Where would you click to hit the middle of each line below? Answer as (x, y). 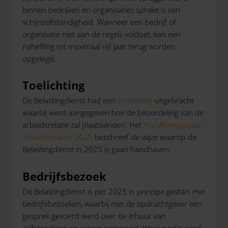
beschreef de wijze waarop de (145, 137)
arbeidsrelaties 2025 (58, 137)
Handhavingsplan (173, 125)
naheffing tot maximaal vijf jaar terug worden (99, 46)
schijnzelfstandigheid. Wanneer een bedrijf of (99, 22)
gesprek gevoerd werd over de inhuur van (94, 216)
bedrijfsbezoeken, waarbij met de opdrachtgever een (112, 203)
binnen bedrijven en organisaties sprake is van (101, 9)
